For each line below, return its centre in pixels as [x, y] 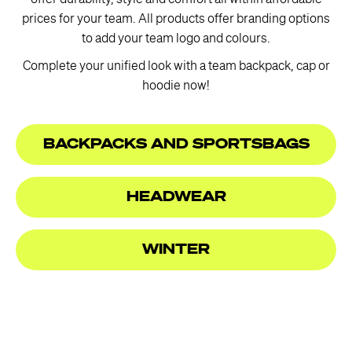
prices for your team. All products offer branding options [176, 20]
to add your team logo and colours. [176, 39]
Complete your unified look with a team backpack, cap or [176, 67]
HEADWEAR [176, 197]
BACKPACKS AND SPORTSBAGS [176, 145]
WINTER [176, 250]
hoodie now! [176, 86]
